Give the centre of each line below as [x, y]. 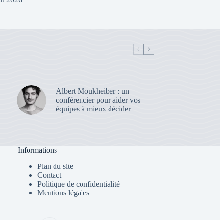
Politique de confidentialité [79, 184]
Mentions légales [64, 193]
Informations [38, 150]
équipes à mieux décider [93, 109]
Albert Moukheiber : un [92, 91]
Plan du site [55, 166]
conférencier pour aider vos [98, 100]
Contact [50, 175]
